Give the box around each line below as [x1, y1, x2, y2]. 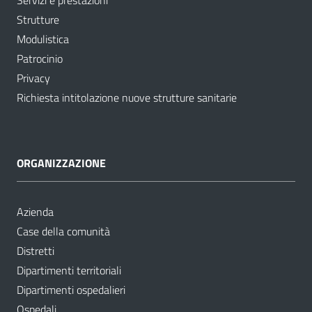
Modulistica [17, 31, 69, 48]
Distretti [17, 242, 54, 260]
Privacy [17, 70, 50, 87]
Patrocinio [17, 50, 63, 68]
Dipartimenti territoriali [17, 262, 121, 279]
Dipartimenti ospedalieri [17, 281, 125, 299]
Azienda [17, 203, 54, 221]
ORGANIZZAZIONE [17, 154, 106, 171]
